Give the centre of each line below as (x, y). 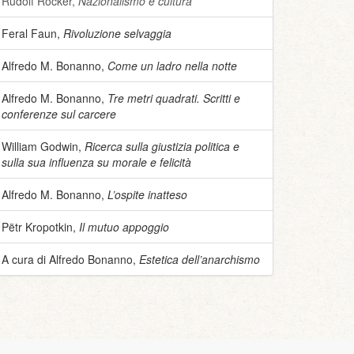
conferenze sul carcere (59, 114)
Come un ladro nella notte (172, 66)
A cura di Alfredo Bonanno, (70, 259)
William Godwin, (43, 146)
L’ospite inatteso (147, 194)
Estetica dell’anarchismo (200, 259)
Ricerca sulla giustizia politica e (162, 146)
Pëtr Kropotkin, (40, 227)
